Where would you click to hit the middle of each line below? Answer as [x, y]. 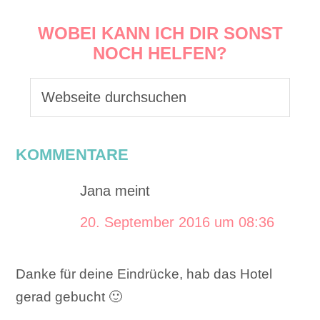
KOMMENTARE [72, 154]
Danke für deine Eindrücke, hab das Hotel [144, 274]
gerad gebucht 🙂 [69, 296]
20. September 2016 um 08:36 [177, 222]
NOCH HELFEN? [160, 53]
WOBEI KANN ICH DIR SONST [160, 33]
